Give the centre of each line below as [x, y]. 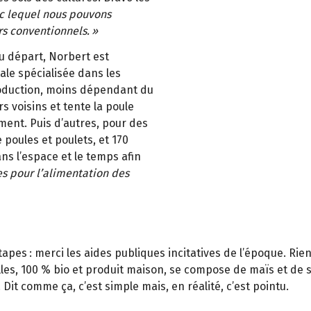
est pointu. [261, 287]
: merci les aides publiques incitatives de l [136, 253]
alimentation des [86, 173]
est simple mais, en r [139, 287]
